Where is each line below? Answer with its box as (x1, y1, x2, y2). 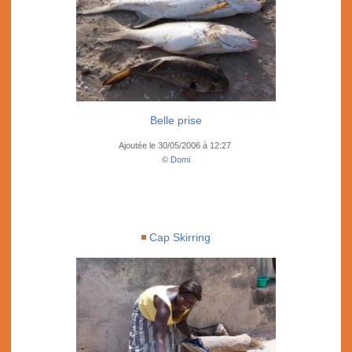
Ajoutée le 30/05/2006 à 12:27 (119, 141, 233, 150)
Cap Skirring (149, 231, 211, 244)
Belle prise (150, 114, 202, 126)
